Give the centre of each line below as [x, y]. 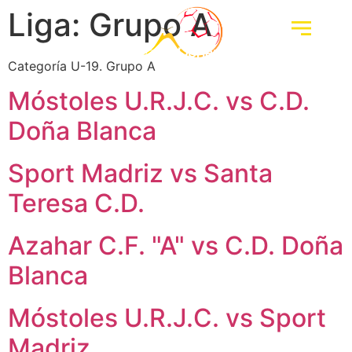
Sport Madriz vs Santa [140, 174]
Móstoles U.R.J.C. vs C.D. [159, 101]
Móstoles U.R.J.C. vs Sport [167, 318]
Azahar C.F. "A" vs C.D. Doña [176, 246]
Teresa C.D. [76, 203]
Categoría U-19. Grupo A [82, 66]
